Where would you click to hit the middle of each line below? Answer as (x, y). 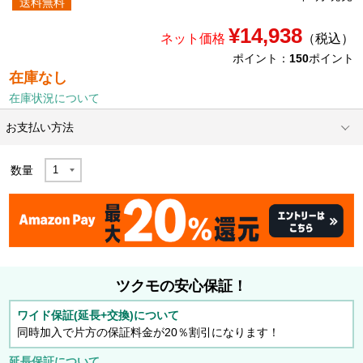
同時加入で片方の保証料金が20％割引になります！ (149, 332)
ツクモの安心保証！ (181, 286)
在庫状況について (55, 98)
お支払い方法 (40, 128)
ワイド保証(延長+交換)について (98, 315)
